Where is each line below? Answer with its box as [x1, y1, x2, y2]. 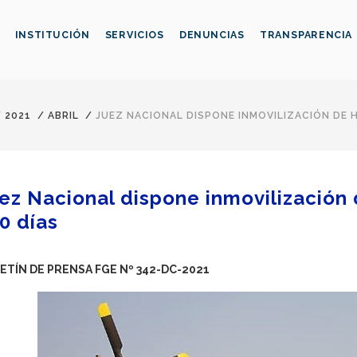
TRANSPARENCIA [260, 29, 353, 41]
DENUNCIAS [178, 29, 245, 41]
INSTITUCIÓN [14, 29, 90, 41]
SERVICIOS [104, 29, 164, 41]
